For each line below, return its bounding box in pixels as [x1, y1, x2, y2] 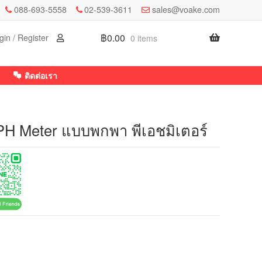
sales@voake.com [152, 4, 220, 15]
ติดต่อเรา [25, 69, 57, 81]
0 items [130, 32, 158, 44]
